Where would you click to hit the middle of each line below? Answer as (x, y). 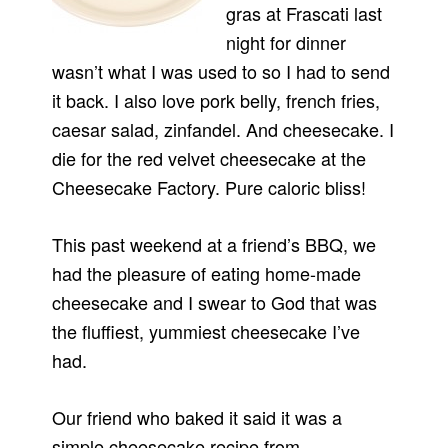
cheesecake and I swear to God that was (215, 302)
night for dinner (286, 42)
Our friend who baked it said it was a (197, 417)
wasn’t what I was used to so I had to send (221, 71)
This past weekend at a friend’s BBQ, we (214, 244)
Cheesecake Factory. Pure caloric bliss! (209, 187)
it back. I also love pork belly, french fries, (216, 100)
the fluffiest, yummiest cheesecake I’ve (206, 331)
